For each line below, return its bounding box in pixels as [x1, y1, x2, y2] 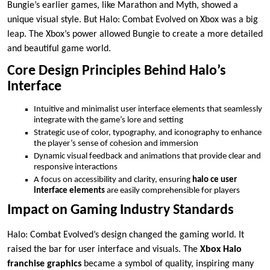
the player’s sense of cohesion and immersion [34, 139, 198, 149]
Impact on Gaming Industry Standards [7, 202, 234, 218]
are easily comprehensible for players [105, 186, 240, 196]
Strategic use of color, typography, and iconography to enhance [34, 128, 262, 138]
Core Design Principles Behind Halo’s [7, 64, 226, 79]
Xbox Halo [200, 244, 242, 254]
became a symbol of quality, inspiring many [81, 259, 254, 269]
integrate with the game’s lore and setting [34, 116, 183, 125]
